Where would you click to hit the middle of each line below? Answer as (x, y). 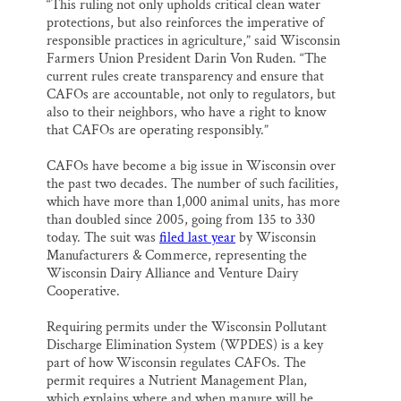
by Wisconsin (276, 238)
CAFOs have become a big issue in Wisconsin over (191, 166)
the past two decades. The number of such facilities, (192, 184)
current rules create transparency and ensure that (185, 77)
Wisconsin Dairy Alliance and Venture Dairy (172, 274)
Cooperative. (83, 292)
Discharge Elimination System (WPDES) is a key (185, 346)
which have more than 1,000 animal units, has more (193, 202)
